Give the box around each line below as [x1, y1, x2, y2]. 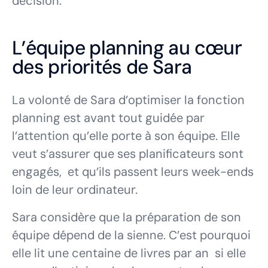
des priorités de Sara [12, 54, 192, 80]
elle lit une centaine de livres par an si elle [12, 245, 246, 261]
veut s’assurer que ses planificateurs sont [12, 146, 243, 162]
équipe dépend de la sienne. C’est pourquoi [12, 227, 251, 243]
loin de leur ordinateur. [12, 182, 138, 198]
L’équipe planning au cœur [12, 35, 242, 61]
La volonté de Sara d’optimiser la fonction [12, 92, 245, 108]
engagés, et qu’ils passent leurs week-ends [12, 164, 254, 180]
